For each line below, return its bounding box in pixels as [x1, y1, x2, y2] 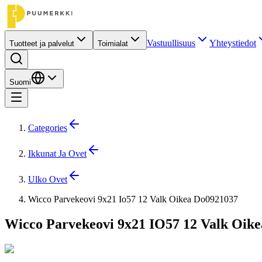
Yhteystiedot [209, 38, 256, 48]
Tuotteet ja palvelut [9, 39, 74, 48]
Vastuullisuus [147, 38, 195, 48]
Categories [28, 123, 67, 133]
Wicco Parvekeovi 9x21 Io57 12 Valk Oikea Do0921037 [28, 194, 238, 204]
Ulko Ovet [28, 174, 67, 184]
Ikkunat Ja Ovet [28, 149, 87, 158]
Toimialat [98, 39, 128, 48]
